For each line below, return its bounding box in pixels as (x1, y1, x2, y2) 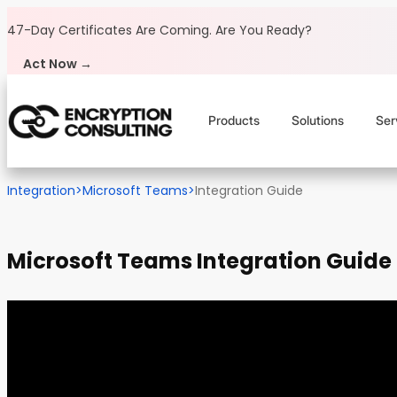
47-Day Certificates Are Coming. (7, 21, 212, 39)
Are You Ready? (215, 21, 312, 39)
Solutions (291, 113, 344, 128)
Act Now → (23, 55, 92, 73)
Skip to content (6, 8, 101, 26)
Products (207, 113, 260, 128)
